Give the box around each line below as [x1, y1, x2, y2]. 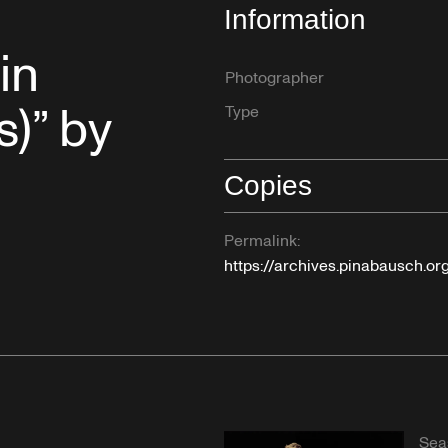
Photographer [225, 67, 324, 90]
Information [224, 4, 366, 36]
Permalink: [224, 230, 300, 253]
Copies [224, 170, 312, 202]
